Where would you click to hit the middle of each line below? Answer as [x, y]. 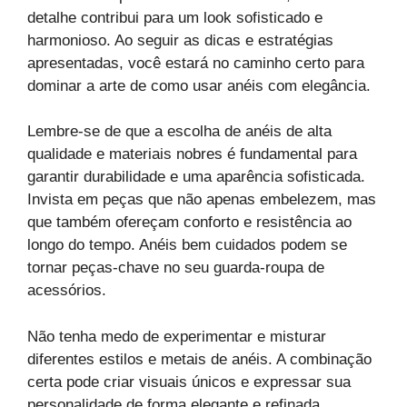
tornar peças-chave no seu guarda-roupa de [176, 268]
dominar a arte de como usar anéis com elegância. [199, 85]
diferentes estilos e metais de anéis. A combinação [199, 359]
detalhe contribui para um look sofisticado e [175, 17]
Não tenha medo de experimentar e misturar [177, 336]
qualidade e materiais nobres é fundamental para [192, 154]
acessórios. [67, 291]
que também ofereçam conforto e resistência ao [189, 223]
